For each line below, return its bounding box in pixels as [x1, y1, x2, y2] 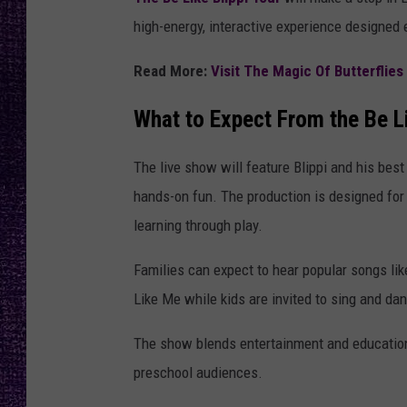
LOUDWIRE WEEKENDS [265, 74, 384, 89]
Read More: [134, 62, 211, 81]
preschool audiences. [134, 363, 263, 382]
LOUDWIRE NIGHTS [265, 29, 368, 44]
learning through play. [134, 216, 263, 235]
